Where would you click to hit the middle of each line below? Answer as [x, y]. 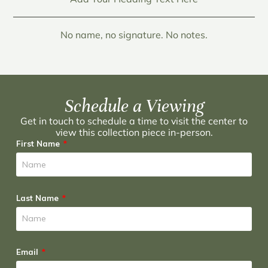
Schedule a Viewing [134, 106]
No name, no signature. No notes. [134, 35]
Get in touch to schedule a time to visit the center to [134, 121]
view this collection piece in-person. [134, 133]
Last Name [38, 198]
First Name [39, 144]
